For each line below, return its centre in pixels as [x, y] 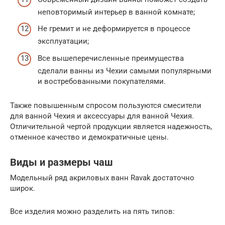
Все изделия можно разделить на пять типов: [92, 211]
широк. [23, 188]
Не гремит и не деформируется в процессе [114, 29]
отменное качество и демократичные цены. [89, 137]
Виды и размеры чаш [62, 162]
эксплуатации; [63, 41]
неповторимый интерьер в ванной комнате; [116, 12]
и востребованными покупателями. [102, 81]
